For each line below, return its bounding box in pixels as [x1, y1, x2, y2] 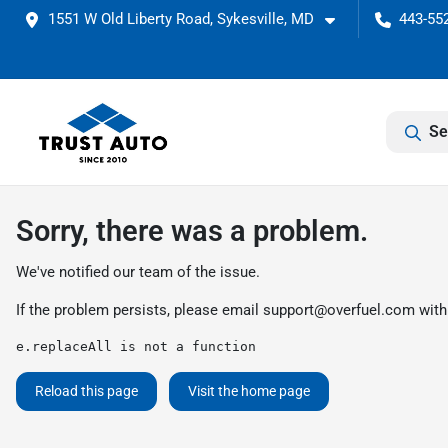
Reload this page [35, 383, 138, 399]
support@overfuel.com [263, 301, 415, 319]
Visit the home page [188, 383, 310, 399]
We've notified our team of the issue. [16, 263, 260, 281]
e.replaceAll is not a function [16, 339, 256, 354]
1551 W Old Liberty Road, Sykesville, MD [48, 10, 314, 28]
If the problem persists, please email [16, 301, 263, 319]
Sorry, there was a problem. [16, 214, 368, 248]
